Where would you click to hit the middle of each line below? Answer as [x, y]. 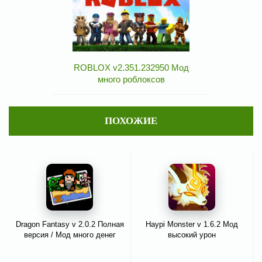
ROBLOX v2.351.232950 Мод [131, 68]
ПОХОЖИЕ [131, 121]
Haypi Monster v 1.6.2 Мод [192, 225]
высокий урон [192, 235]
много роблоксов [131, 80]
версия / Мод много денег [70, 235]
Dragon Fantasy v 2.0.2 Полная [70, 225]
